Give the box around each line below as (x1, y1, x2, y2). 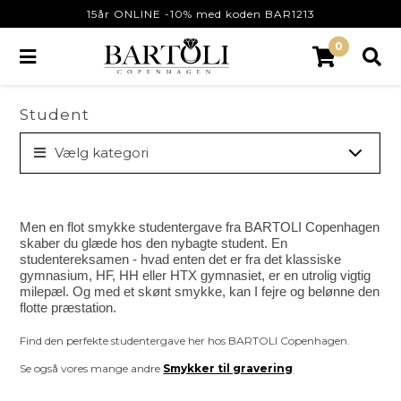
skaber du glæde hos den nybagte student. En (20, 235, 288, 251)
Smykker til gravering (163, 361, 294, 375)
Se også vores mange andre (20, 361, 164, 375)
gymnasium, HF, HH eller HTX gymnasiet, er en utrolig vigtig (20, 268, 371, 283)
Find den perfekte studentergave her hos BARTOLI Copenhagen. (20, 333, 351, 347)
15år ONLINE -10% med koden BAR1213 (86, 7, 315, 21)
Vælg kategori (55, 144, 149, 162)
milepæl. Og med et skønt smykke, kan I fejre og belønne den (20, 284, 380, 299)
